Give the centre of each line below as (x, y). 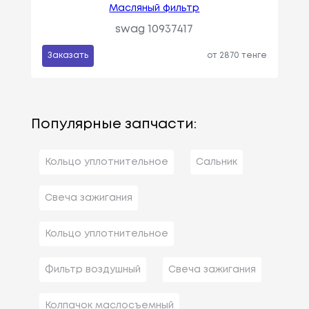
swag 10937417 (154, 29)
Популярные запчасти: (113, 124)
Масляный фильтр (154, 8)
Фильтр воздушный (92, 269)
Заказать (68, 55)
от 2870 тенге (237, 55)
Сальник (216, 162)
